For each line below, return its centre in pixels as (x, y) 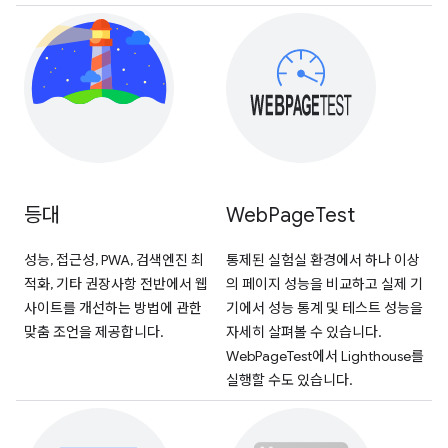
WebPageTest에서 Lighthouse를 (325, 355)
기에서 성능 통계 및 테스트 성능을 (324, 307)
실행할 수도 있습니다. (289, 379)
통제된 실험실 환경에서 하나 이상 (323, 259)
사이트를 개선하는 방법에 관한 (113, 307)
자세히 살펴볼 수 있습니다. (304, 331)
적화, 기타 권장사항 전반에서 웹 (116, 283)
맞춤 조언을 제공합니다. (94, 331)
